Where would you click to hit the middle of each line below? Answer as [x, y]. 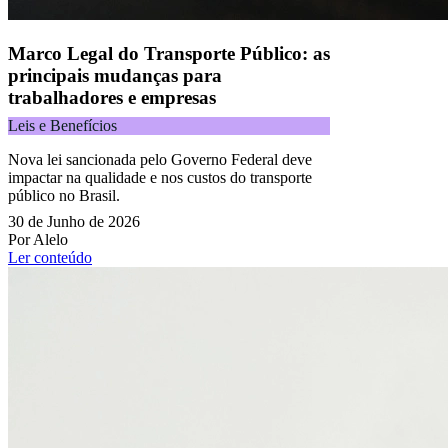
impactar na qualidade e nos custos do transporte [160, 177]
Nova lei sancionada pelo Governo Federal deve [160, 159]
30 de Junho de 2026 [74, 221]
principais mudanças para [115, 75]
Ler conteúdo [50, 257]
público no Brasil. [64, 195]
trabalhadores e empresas [112, 97]
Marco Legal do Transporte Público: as [169, 53]
